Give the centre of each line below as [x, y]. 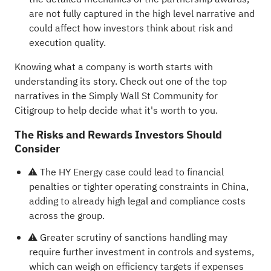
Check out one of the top [173, 81]
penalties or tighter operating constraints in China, [139, 187]
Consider [37, 148]
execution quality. [67, 43]
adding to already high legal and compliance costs [137, 201]
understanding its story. [67, 81]
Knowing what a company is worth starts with [113, 67]
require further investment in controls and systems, [141, 252]
